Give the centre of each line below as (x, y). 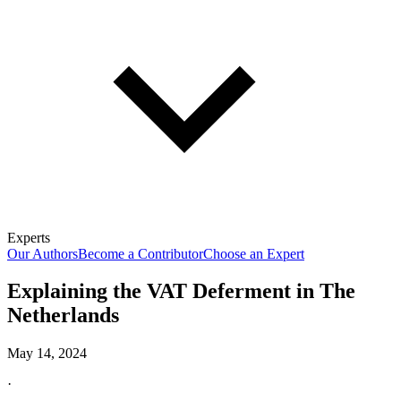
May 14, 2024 (47, 354)
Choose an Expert (254, 253)
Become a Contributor (141, 253)
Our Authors (43, 253)
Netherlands (63, 316)
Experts (29, 237)
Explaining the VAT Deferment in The (181, 291)
